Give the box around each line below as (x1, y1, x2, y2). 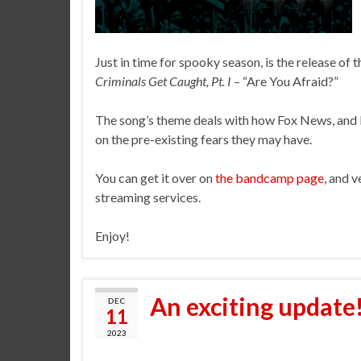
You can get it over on (95, 169, 215, 185)
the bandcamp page (215, 169, 324, 185)
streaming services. (95, 189, 201, 205)
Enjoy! (95, 227, 130, 243)
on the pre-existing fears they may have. (95, 131, 312, 147)
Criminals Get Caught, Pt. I (95, 73, 231, 89)
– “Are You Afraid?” (231, 73, 338, 89)
